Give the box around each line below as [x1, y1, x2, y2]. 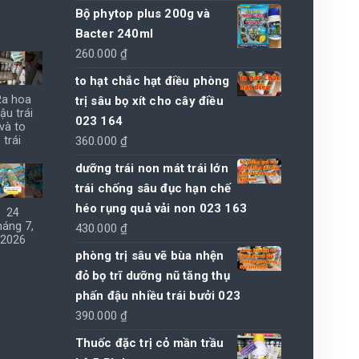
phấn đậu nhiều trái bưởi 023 [75, 288, 241, 303]
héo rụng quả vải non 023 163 [75, 200, 248, 216]
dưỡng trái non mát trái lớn [75, 160, 228, 175]
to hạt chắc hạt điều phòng [75, 73, 230, 88]
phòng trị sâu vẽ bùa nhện [75, 248, 224, 263]
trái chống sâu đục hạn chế [75, 180, 232, 196]
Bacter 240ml [75, 26, 153, 41]
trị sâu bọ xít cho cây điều [75, 93, 224, 108]
